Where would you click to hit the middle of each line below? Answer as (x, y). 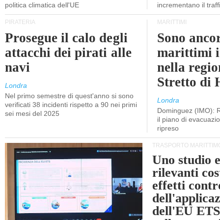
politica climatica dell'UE (42, 5)
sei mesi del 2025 (32, 113)
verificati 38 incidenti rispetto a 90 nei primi (71, 105)
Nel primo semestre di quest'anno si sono (69, 96)
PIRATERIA (20, 22)
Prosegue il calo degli (66, 38)
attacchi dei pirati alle (68, 53)
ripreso (168, 128)
